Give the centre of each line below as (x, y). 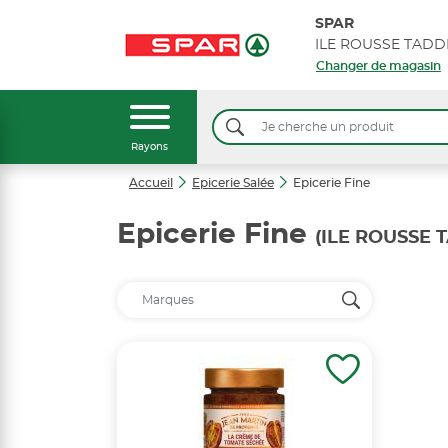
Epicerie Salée (233, 183)
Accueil (151, 183)
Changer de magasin (378, 66)
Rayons (149, 147)
